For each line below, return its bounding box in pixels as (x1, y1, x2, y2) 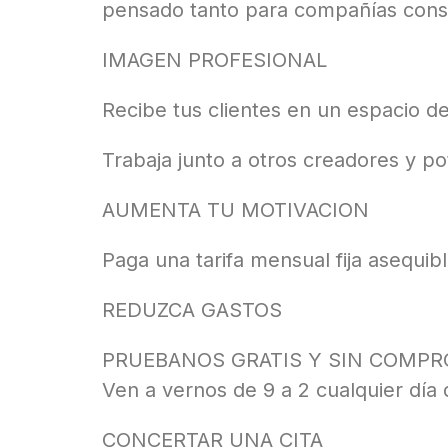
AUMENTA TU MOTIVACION (102, 198, 369, 223)
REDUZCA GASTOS (102, 298, 282, 323)
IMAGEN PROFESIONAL (102, 48, 327, 73)
